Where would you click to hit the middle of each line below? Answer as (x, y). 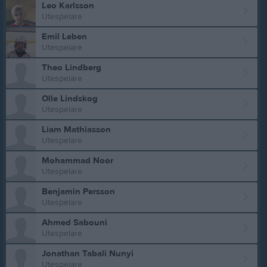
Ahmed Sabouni (74, 223)
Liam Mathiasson (76, 130)
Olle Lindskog (70, 99)
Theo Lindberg (72, 68)
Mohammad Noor (77, 161)
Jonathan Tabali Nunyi (88, 254)
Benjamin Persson (78, 192)
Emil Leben (64, 37)
